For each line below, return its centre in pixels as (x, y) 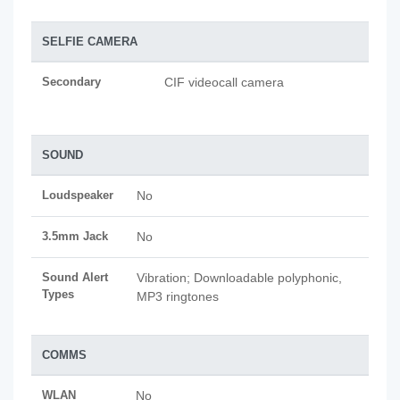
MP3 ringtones (178, 296)
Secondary (71, 82)
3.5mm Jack (75, 236)
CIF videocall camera (224, 82)
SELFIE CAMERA (90, 42)
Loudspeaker (78, 195)
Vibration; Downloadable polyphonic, (239, 278)
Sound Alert (75, 277)
